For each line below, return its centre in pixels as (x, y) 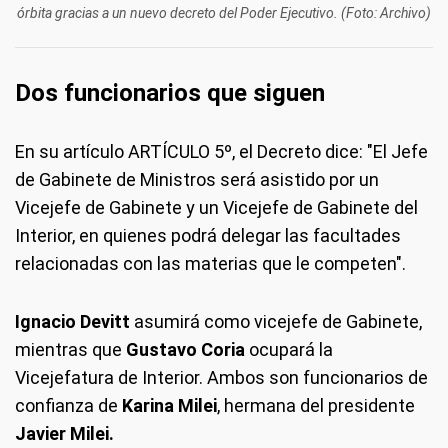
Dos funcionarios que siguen (170, 92)
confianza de (68, 405)
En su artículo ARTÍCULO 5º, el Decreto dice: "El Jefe (221, 151)
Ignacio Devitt (74, 321)
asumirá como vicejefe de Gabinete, (278, 321)
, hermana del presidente (316, 405)
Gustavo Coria (185, 349)
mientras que (70, 349)
